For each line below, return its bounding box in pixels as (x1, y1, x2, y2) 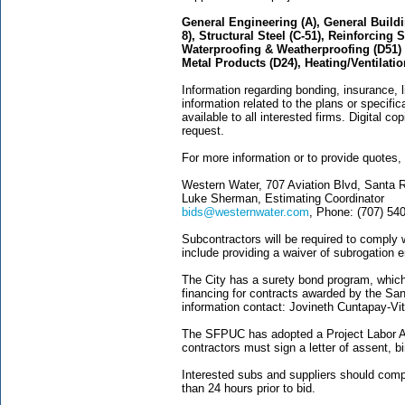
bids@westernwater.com (182, 205, 309, 220)
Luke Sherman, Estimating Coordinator (182, 192, 384, 206)
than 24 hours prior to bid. (182, 381, 316, 396)
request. (182, 124, 224, 138)
